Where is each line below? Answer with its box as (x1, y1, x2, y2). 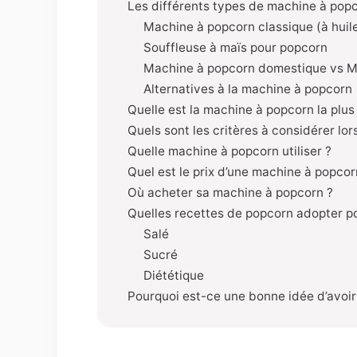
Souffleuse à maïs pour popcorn (143, 40, 328, 55)
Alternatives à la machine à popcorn (143, 81, 352, 96)
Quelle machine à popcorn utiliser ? (127, 143, 331, 159)
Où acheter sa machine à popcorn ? (127, 185, 333, 200)
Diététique (143, 268, 204, 283)
